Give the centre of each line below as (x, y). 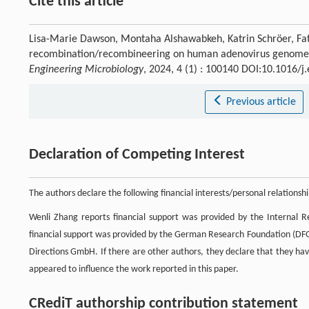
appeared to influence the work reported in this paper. (134, 270)
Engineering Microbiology (86, 70)
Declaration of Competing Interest (137, 155)
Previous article (261, 102)
